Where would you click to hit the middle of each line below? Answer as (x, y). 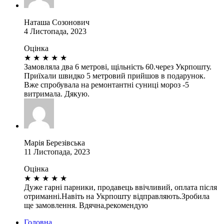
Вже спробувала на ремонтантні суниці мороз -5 (106, 84)
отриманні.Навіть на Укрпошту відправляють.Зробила (117, 196)
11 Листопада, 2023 (57, 151)
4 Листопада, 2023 (55, 31)
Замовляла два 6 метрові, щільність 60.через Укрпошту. (118, 66)
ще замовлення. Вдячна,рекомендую (86, 205)
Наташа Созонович (57, 22)
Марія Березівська (54, 142)
